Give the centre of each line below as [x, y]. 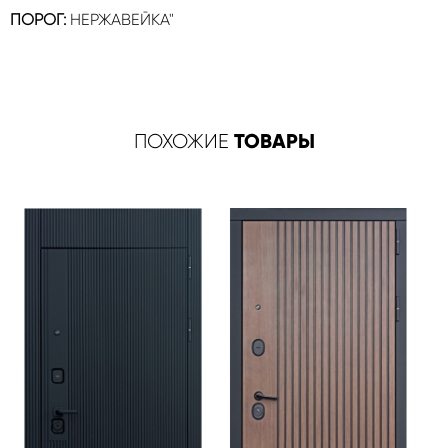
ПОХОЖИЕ [183, 141]
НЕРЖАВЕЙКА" [120, 19]
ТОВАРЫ [274, 141]
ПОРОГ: [38, 19]
